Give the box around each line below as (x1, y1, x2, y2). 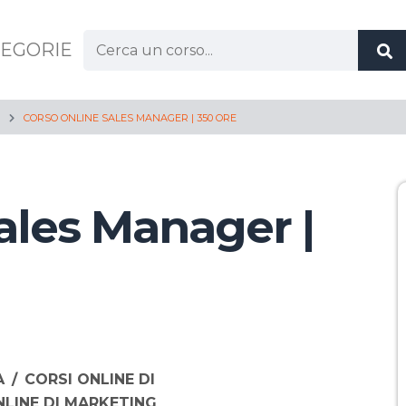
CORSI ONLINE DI (24, 371, 155, 388)
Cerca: (82, 29, 127, 47)
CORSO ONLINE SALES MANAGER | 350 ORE (24, 111, 237, 124)
